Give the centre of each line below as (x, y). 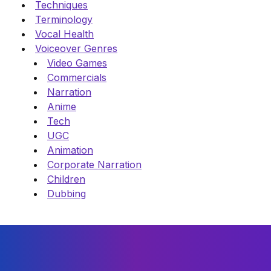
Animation (70, 150)
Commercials (77, 78)
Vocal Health (64, 34)
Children (66, 179)
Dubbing (67, 194)
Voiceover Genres (76, 49)
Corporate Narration (94, 165)
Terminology (64, 20)
